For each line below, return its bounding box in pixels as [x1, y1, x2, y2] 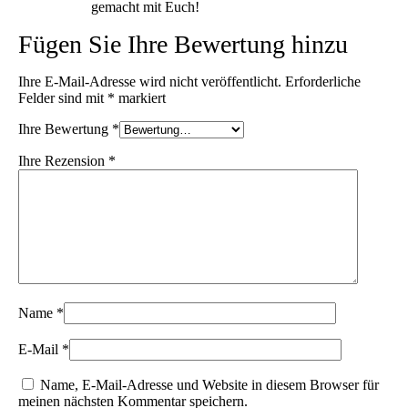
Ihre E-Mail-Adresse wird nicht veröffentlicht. [18, 73, 282, 89]
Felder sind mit [18, 89, 108, 106]
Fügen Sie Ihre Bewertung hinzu [18, 29, 349, 58]
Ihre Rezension [18, 152, 109, 168]
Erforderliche [285, 73, 362, 89]
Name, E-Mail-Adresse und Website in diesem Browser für [40, 376, 380, 393]
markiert [115, 89, 167, 106]
